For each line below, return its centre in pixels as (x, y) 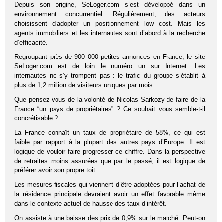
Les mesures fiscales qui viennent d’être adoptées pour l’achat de (110, 185)
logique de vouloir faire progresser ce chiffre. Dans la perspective (110, 152)
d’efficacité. (31, 43)
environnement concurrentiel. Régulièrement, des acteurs (110, 14)
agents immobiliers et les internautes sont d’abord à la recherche (110, 33)
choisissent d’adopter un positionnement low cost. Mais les (110, 24)
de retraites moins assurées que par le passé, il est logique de (110, 161)
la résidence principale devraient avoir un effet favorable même (110, 194)
